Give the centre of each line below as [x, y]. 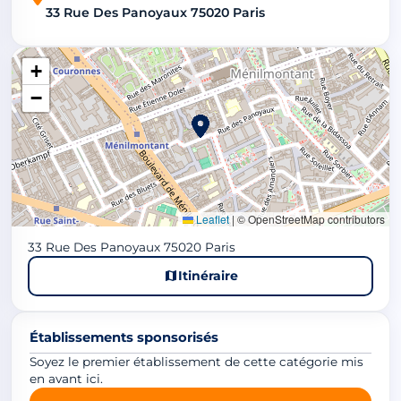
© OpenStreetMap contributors [310, 218]
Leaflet [211, 218]
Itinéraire [208, 275]
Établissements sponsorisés [124, 337]
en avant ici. [66, 378]
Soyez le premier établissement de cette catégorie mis [196, 361]
